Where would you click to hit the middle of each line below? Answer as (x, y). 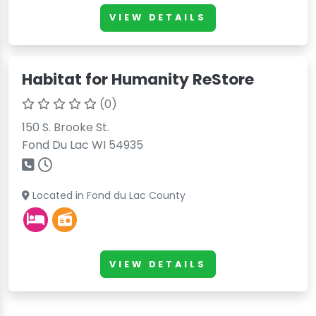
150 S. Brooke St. (66, 128)
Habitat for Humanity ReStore (138, 80)
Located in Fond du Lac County (108, 196)
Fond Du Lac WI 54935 (83, 145)
